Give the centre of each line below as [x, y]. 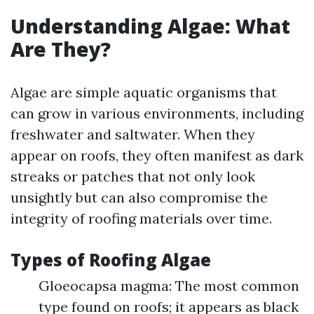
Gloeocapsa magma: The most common [169, 286]
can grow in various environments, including [157, 113]
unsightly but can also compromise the [139, 197]
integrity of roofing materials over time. [141, 218]
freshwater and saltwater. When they [133, 134]
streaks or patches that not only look [133, 176]
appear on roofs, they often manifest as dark [157, 155]
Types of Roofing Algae [111, 260]
